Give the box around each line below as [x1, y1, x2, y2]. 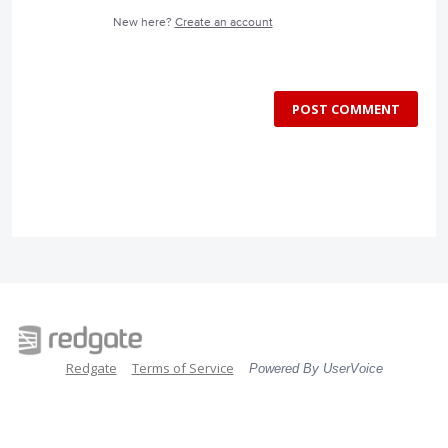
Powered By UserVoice [248, 361, 383, 377]
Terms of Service [131, 359, 234, 378]
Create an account [174, 15, 273, 31]
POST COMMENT [292, 100, 400, 119]
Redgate [65, 359, 117, 378]
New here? [112, 15, 175, 31]
